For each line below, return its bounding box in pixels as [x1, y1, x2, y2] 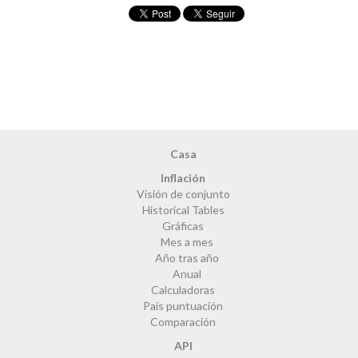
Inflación [161, 171, 205, 185]
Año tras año [155, 251, 219, 265]
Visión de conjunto [136, 187, 230, 201]
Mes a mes [161, 235, 213, 249]
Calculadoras [151, 283, 215, 297]
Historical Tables [141, 203, 225, 217]
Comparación [150, 315, 216, 329]
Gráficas [162, 219, 204, 233]
